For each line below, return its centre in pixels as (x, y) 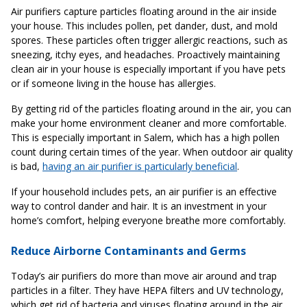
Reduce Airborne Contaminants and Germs (128, 251)
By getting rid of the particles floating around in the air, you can (151, 109)
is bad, (27, 167)
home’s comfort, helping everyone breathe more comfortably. (148, 221)
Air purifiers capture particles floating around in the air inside (144, 12)
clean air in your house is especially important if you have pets (148, 69)
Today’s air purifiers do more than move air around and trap (144, 276)
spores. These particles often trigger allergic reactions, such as (149, 40)
